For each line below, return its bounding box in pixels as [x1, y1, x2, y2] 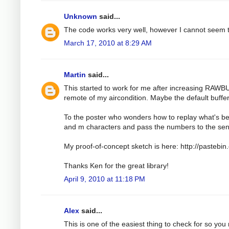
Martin [64, 70, 86, 79]
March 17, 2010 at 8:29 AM [64, 38, 152, 47]
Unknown [64, 12, 97, 20]
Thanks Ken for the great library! [64, 161, 169, 170]
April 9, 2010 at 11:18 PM [64, 174, 145, 183]
